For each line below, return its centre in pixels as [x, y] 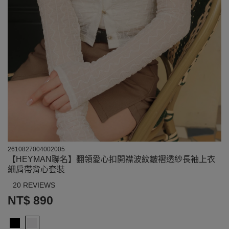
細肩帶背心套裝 [36, 170]
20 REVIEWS [34, 185]
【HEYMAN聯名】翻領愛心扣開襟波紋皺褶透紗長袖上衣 [111, 159]
